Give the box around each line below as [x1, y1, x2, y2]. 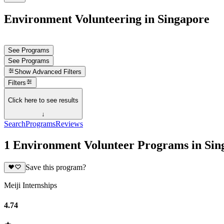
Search [4, 119, 25, 128]
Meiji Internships [4, 181, 57, 190]
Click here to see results [8, 96, 78, 104]
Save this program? [25, 163, 86, 172]
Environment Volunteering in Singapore [4, 12, 209, 25]
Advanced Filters [32, 68, 82, 76]
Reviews [55, 119, 83, 128]
